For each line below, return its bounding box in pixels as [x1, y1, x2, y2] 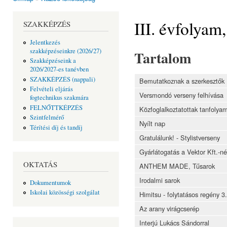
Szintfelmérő [29, 113, 64, 122]
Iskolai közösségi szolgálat [29, 188, 100, 197]
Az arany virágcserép [139, 204, 199, 214]
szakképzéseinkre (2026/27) [29, 46, 101, 55]
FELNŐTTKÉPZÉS [29, 103, 83, 112]
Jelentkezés [29, 37, 60, 47]
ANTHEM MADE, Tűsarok [139, 161, 215, 171]
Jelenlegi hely [13, 2, 56, 13]
